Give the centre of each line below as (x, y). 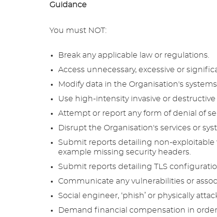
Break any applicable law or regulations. (134, 55)
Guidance (68, 5)
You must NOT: (78, 31)
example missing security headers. (124, 152)
